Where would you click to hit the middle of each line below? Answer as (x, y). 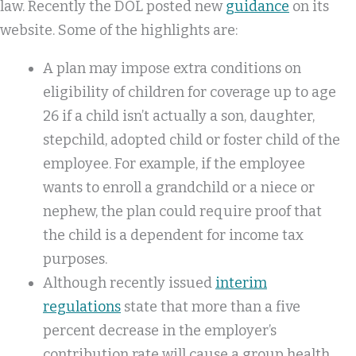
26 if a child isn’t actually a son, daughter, (179, 116)
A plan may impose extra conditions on (172, 68)
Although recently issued (129, 283)
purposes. (75, 259)
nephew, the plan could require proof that (182, 211)
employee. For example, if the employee (174, 164)
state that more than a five (211, 307)
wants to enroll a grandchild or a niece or (179, 188)
